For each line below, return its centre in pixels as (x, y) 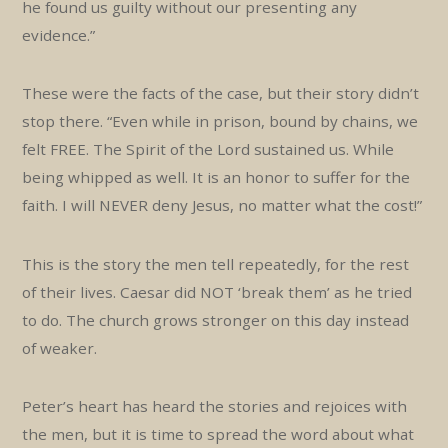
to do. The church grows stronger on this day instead (216, 319)
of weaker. (60, 347)
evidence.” (59, 35)
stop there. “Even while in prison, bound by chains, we (220, 121)
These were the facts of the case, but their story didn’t (221, 93)
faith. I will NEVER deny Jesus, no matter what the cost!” (222, 205)
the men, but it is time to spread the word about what (218, 434)
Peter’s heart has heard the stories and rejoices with (215, 406)
